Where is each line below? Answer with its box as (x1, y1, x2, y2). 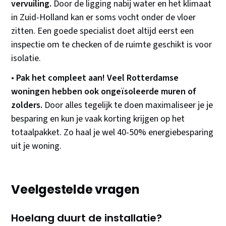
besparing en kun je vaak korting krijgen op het (11, 112, 185, 126)
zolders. (11, 99, 43, 112)
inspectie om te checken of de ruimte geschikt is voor (11, 38, 212, 51)
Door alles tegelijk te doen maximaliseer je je (42, 99, 213, 112)
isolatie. (11, 52, 41, 65)
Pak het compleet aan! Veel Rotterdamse (16, 72, 179, 85)
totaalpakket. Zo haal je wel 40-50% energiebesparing (11, 126, 214, 139)
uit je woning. (11, 140, 62, 153)
